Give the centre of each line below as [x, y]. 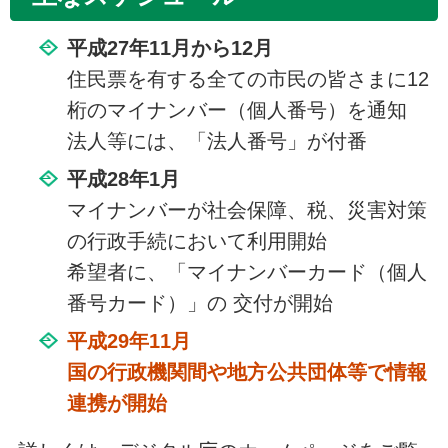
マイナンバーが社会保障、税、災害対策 [246, 210]
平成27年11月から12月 [169, 48]
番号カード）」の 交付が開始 [199, 303]
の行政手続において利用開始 [196, 241]
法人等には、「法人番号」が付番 [216, 141]
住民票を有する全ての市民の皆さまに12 [247, 79]
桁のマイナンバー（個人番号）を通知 [236, 110]
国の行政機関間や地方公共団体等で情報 [246, 372]
